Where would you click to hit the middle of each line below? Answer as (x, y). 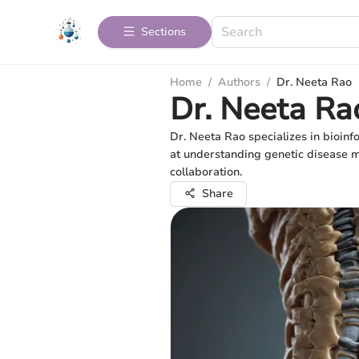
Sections (163, 32)
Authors (239, 82)
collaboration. (206, 172)
